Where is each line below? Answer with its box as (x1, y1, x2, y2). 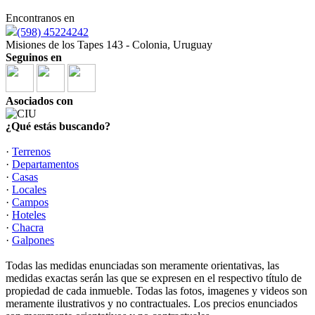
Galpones (12, 234, 54, 247)
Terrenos (12, 146, 51, 158)
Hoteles (12, 209, 46, 221)
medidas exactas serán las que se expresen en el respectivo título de (6, 272, 302, 285)
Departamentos (12, 158, 79, 171)
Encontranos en (6, 12, 75, 25)
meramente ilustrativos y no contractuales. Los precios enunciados (6, 297, 297, 310)
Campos (12, 196, 49, 209)
